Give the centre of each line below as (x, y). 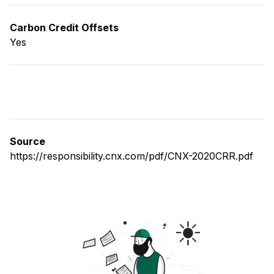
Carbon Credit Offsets (64, 28)
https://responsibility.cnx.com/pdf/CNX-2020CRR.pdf (131, 156)
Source (28, 142)
